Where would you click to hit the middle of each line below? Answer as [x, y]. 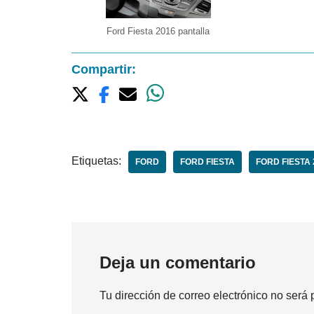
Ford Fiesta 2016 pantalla [158, 31]
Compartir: [104, 69]
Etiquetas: [96, 161]
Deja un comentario [178, 262]
